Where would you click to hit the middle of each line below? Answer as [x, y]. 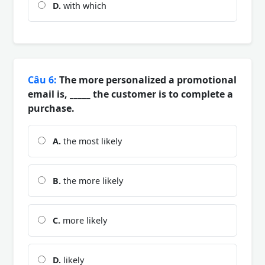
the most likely [91, 141]
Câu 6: [42, 80]
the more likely [92, 180]
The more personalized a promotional [147, 80]
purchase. [51, 108]
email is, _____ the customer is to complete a [130, 94]
